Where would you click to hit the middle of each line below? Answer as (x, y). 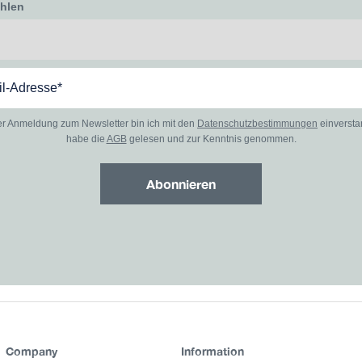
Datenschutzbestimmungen (257, 124)
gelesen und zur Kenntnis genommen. (211, 139)
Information (212, 351)
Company (31, 351)
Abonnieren (181, 184)
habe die (86, 139)
